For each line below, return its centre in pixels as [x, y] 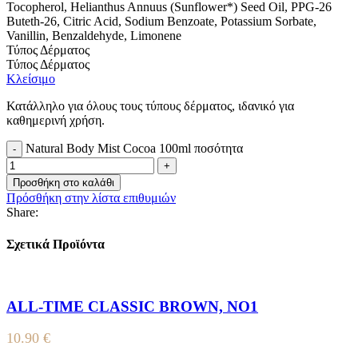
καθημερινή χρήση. [56, 121]
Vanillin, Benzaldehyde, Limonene [94, 36]
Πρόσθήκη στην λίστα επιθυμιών [91, 198]
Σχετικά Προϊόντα [56, 244]
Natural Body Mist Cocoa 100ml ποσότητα [134, 149]
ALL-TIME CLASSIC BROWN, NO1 [132, 306]
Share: [22, 213]
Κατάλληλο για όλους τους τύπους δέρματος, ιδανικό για [150, 106]
